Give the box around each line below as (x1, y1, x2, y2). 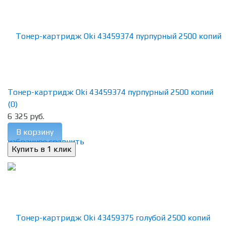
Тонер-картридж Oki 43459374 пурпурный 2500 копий (8, 87, 213, 97)
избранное (8, 137, 47, 147)
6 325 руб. (8, 111, 44, 122)
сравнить (49, 137, 84, 147)
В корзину (16, 127, 53, 137)
